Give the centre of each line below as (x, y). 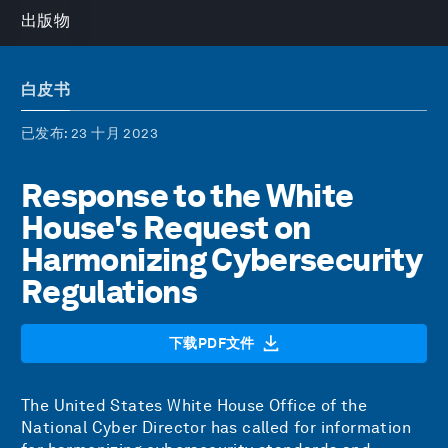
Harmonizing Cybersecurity (221, 259)
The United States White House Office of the (194, 405)
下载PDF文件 (212, 343)
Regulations (109, 291)
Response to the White (187, 195)
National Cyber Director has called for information (216, 427)
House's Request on (166, 227)
